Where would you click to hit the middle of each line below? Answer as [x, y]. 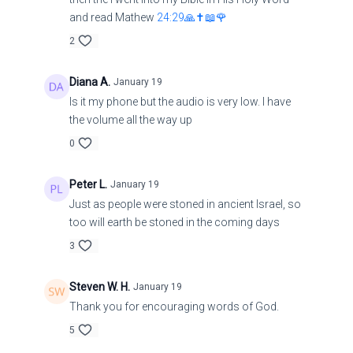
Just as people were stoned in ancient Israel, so [185, 204]
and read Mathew [113, 18]
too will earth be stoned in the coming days [174, 223]
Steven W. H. [99, 287]
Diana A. [89, 82]
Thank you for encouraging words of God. [175, 307]
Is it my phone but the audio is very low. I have [180, 102]
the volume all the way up [130, 120]
